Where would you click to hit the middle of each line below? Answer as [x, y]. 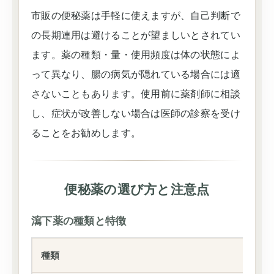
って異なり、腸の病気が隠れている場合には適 [136, 74]
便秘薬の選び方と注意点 [137, 189]
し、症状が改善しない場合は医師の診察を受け [136, 113]
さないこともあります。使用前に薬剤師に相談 [136, 94]
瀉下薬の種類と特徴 [79, 221]
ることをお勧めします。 [86, 133]
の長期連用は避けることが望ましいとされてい [136, 35]
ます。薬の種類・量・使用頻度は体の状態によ [136, 55]
